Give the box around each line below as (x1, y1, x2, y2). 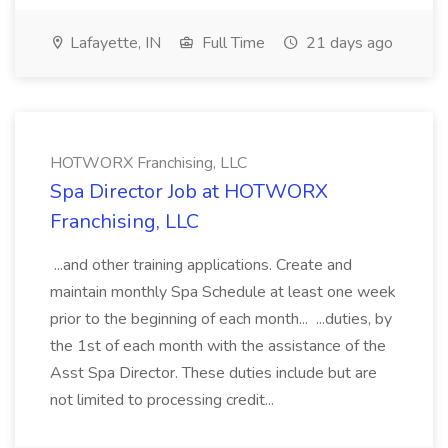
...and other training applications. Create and (50, 254, 352, 276)
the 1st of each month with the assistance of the (50, 335, 386, 357)
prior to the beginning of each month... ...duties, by (50, 308, 392, 330)
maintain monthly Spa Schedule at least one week (50, 281, 396, 303)
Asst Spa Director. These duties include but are (50, 362, 377, 384)
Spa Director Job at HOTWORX (50, 178, 328, 205)
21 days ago (302, 32, 393, 54)
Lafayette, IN (66, 32, 161, 54)
